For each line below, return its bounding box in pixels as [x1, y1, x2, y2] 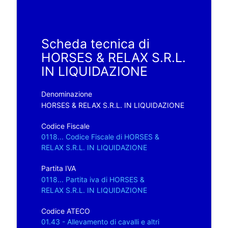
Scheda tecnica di [41, 36, 150, 51]
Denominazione [41, 89, 92, 98]
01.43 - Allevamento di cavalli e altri [41, 217, 159, 226]
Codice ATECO [41, 206, 90, 215]
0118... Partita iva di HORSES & [41, 175, 145, 184]
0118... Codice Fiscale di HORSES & [41, 132, 159, 141]
